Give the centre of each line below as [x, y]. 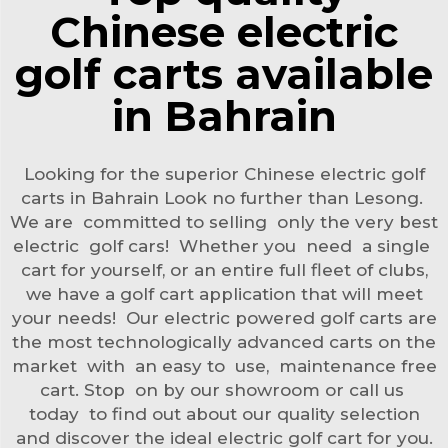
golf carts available [224, 73]
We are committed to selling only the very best [224, 221]
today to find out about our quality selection [224, 413]
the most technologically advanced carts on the [224, 341]
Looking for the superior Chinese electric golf [224, 173]
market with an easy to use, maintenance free [224, 365]
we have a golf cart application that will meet [224, 293]
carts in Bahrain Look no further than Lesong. [224, 197]
